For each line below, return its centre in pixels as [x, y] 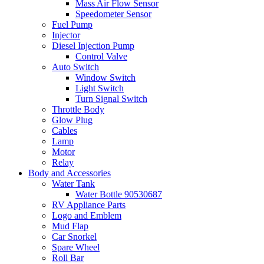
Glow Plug [72, 120]
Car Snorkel [74, 237]
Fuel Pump [72, 25]
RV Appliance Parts [89, 205]
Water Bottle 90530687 [119, 194]
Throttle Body [78, 110]
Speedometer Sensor [113, 14]
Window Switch [105, 78]
